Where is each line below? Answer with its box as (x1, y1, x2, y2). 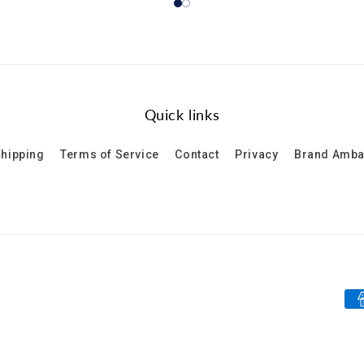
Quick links (144, 106, 220, 123)
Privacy (235, 148, 279, 161)
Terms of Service (60, 148, 159, 161)
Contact (175, 148, 219, 161)
